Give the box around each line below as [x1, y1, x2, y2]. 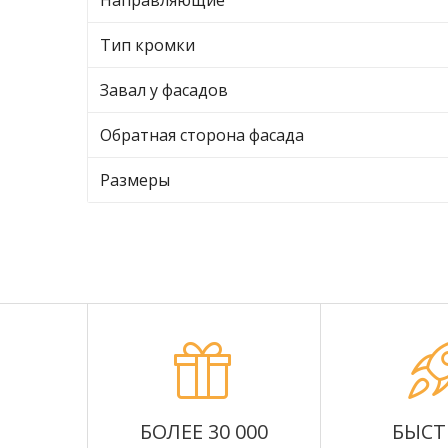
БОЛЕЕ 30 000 [140, 418, 268, 445]
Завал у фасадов [100, 79, 228, 101]
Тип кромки [100, 34, 195, 56]
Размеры [100, 169, 170, 191]
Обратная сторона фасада [100, 124, 304, 146]
